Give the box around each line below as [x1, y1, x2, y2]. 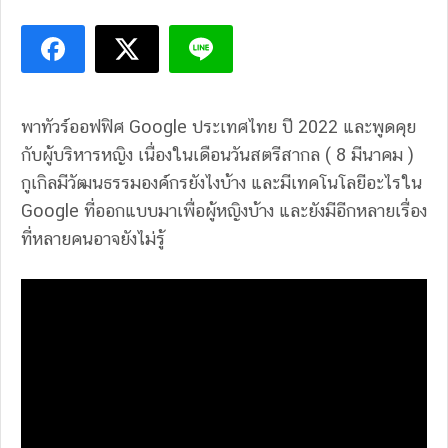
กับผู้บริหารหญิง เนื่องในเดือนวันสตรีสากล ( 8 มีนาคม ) [21, 144, 414, 165]
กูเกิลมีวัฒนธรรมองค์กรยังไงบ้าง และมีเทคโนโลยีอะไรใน [21, 172, 422, 193]
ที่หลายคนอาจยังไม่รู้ [21, 228, 165, 249]
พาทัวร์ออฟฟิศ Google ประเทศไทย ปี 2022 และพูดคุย [21, 116, 416, 137]
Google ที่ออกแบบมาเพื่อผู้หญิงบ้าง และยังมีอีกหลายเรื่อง [21, 200, 427, 221]
